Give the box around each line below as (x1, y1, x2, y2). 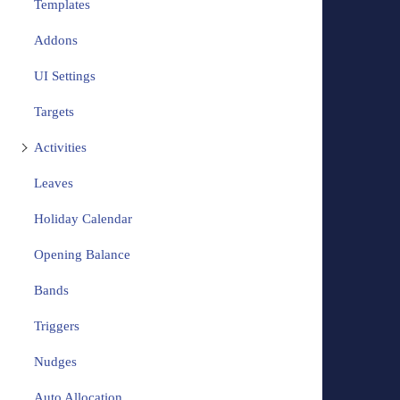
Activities (33, 140, 87, 155)
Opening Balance (33, 247, 130, 262)
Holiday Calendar (33, 212, 132, 227)
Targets (33, 104, 74, 120)
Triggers (33, 319, 79, 334)
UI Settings (33, 69, 96, 84)
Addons (33, 33, 78, 48)
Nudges (33, 354, 77, 370)
